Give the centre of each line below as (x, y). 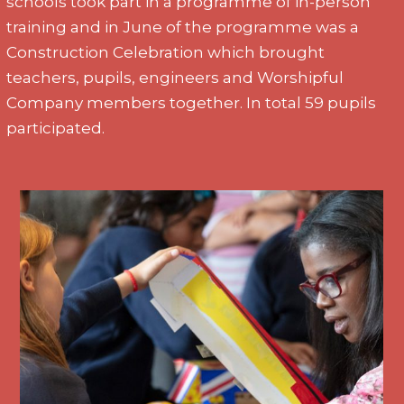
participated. (56, 128)
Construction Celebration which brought (166, 52)
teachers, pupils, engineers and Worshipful (175, 77)
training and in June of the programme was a (183, 27)
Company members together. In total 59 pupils (192, 102)
